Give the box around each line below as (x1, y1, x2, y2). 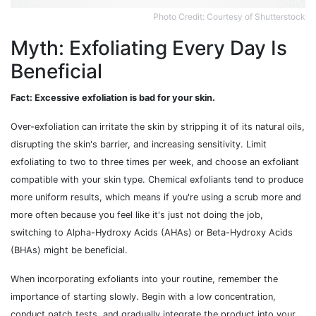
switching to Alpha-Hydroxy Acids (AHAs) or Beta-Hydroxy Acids (11, 227, 293, 238)
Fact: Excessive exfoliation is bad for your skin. (11, 92, 215, 104)
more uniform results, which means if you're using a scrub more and (11, 192, 301, 203)
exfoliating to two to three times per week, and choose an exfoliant (11, 157, 299, 168)
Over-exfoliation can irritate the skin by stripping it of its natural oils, (11, 121, 305, 133)
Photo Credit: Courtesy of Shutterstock (153, 11, 305, 23)
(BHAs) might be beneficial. (11, 245, 128, 256)
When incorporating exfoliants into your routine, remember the (11, 274, 278, 285)
